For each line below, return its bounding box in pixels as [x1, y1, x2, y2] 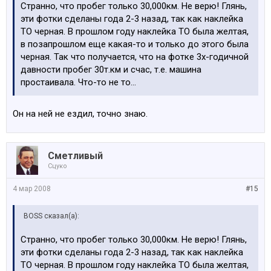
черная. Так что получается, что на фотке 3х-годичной [21, 51, 249, 62]
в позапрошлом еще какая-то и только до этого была [21, 39, 249, 50]
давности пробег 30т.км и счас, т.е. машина [21, 64, 201, 75]
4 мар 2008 [13, 184, 51, 193]
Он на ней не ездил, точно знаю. [13, 108, 148, 119]
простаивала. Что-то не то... [21, 77, 136, 88]
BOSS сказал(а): [24, 212, 79, 220]
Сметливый [48, 150, 103, 162]
